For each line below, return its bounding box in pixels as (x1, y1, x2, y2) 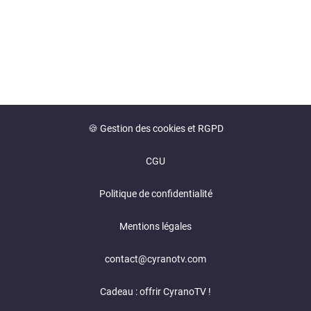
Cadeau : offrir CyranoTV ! (100, 286, 211, 297)
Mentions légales (119, 221, 192, 232)
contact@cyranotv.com (105, 253, 206, 264)
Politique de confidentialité (99, 188, 212, 199)
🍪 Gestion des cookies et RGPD (87, 123, 224, 134)
